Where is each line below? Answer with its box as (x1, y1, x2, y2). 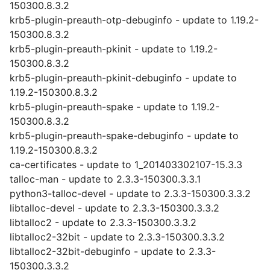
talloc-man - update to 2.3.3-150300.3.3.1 (10, 173, 201, 185)
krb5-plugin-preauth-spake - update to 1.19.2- (10, 101, 219, 113)
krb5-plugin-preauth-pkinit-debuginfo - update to (10, 72, 237, 84)
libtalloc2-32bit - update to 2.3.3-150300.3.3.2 (10, 231, 225, 243)
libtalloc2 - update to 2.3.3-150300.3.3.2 (10, 216, 196, 228)
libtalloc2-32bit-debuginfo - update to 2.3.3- (10, 245, 216, 257)
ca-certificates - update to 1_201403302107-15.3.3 (10, 159, 242, 171)
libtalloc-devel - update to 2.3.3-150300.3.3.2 (10, 202, 219, 214)
